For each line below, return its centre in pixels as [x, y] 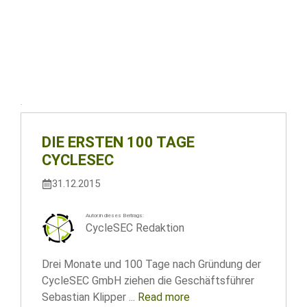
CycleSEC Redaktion [135, 228]
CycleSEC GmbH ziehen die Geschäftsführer [148, 281]
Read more [164, 297]
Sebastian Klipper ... [90, 297]
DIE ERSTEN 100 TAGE [118, 142]
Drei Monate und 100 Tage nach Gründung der [151, 264]
